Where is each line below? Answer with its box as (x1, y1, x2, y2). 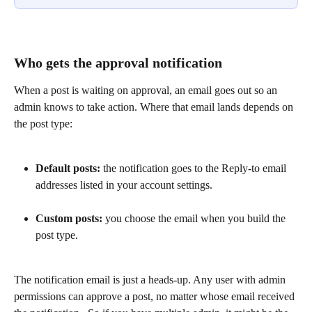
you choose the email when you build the (102, 212, 288, 224)
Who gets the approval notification (14, 54, 222, 70)
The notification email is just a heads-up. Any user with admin (14, 273, 288, 286)
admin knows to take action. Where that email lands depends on (14, 100, 296, 113)
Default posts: (36, 162, 100, 174)
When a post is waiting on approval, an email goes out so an (14, 84, 280, 96)
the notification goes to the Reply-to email (100, 162, 289, 174)
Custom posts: (36, 212, 102, 224)
